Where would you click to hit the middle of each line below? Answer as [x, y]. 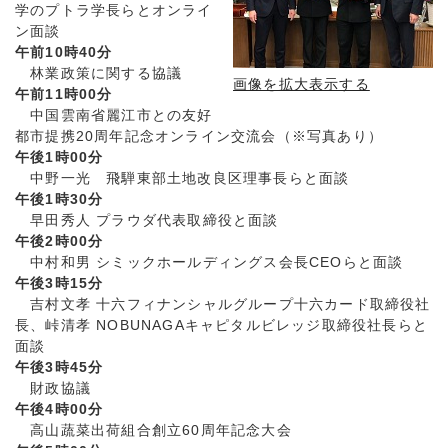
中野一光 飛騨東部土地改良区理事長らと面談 [182, 179]
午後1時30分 [59, 200]
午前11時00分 [64, 95]
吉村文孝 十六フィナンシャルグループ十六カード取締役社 [223, 305]
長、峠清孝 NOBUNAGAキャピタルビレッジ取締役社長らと [221, 326]
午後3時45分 [59, 368]
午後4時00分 [59, 410]
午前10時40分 [64, 53]
